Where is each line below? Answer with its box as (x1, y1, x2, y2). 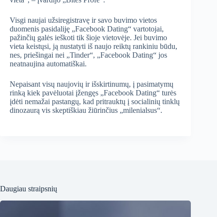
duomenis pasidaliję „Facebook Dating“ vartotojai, (10, 25, 164, 33)
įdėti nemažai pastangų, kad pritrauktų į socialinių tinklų (10, 97, 180, 106)
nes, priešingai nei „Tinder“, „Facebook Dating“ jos (10, 51, 167, 60)
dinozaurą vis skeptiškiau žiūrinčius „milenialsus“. (10, 106, 162, 115)
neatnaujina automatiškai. (10, 60, 87, 68)
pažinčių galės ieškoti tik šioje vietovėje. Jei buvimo (10, 33, 167, 42)
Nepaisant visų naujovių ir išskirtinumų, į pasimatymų (10, 80, 173, 89)
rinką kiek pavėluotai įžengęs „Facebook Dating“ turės (10, 89, 176, 97)
